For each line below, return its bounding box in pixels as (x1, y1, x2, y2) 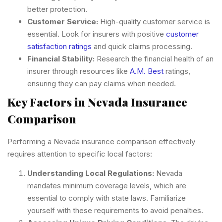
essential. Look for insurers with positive (27, 29, 166, 39)
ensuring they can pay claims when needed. (27, 78, 176, 88)
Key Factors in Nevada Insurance (7, 94, 187, 110)
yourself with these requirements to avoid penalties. (27, 206, 203, 216)
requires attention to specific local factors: (7, 149, 152, 159)
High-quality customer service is (98, 16, 210, 26)
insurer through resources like (27, 66, 130, 76)
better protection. (27, 4, 87, 14)
